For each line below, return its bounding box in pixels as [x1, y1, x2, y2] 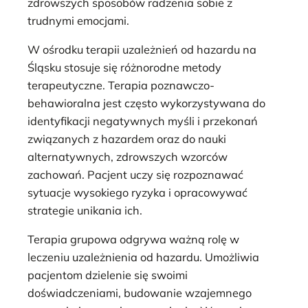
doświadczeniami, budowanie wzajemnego [27, 286, 252, 300]
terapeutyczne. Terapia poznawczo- [27, 78, 214, 93]
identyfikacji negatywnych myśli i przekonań [27, 114, 258, 129]
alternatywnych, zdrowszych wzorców [27, 150, 228, 164]
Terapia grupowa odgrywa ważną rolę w [27, 232, 239, 247]
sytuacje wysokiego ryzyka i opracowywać [27, 186, 247, 200]
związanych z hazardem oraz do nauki [27, 132, 226, 146]
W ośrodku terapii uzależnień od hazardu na [27, 43, 256, 57]
